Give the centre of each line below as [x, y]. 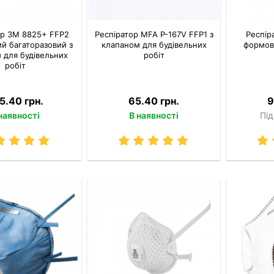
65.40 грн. [154, 101]
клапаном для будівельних [154, 45]
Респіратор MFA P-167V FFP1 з [154, 35]
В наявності [154, 116]
